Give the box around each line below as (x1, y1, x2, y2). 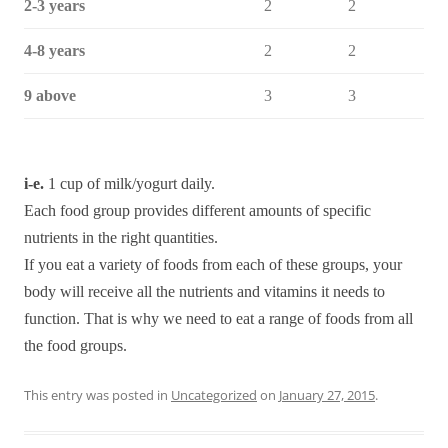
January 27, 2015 (279, 386, 375, 404)
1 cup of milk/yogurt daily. (44, 175, 215, 192)
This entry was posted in (24, 386, 171, 404)
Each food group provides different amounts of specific (24, 202, 371, 219)
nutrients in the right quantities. (24, 229, 218, 246)
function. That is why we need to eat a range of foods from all (24, 310, 413, 327)
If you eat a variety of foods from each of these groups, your (24, 256, 402, 273)
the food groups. (24, 337, 127, 354)
